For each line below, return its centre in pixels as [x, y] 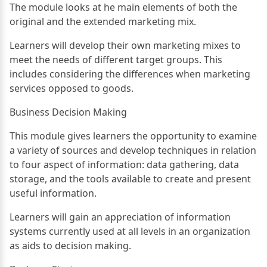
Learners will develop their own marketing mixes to [125, 45]
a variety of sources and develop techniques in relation [133, 150]
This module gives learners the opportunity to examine [133, 136]
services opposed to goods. [72, 88]
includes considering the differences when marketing [130, 74]
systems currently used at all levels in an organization [130, 231]
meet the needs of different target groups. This [116, 59]
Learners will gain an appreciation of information [120, 217]
